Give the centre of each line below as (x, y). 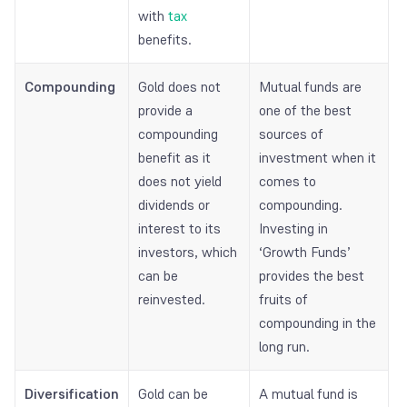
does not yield (180, 182)
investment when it (318, 158)
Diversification (72, 394)
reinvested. (172, 300)
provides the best (312, 276)
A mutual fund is (308, 394)
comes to (288, 182)
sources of (291, 134)
